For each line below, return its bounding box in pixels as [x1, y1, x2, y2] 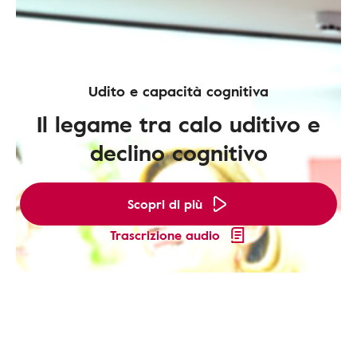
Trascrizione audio [110, 226, 220, 245]
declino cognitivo [89, 135, 268, 169]
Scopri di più [127, 194, 202, 214]
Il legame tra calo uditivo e [37, 107, 320, 140]
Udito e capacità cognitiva [88, 80, 269, 101]
